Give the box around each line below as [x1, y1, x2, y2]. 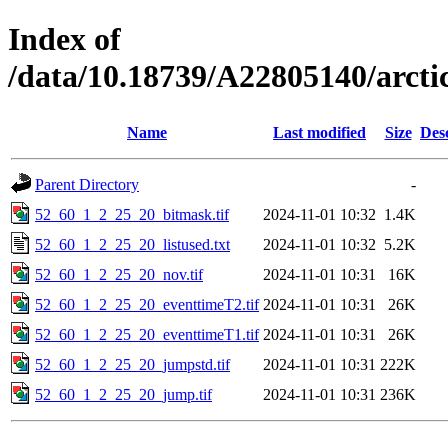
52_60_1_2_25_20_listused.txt [35, 235, 230, 253]
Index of [8, 21, 121, 58]
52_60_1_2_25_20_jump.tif [35, 385, 212, 403]
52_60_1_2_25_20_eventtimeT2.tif [35, 295, 259, 313]
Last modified [273, 123, 366, 141]
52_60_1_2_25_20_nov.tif [35, 265, 203, 283]
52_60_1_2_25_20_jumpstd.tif [35, 355, 230, 373]
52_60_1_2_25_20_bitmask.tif [35, 205, 229, 223]
